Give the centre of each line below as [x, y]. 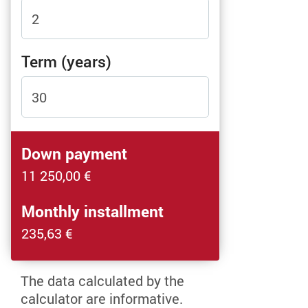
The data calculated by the [102, 281]
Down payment [74, 154]
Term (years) [66, 62]
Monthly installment [92, 211]
